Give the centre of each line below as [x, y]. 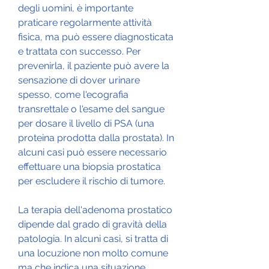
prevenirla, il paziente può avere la [94, 65]
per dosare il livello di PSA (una [86, 123]
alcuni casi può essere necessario [92, 152]
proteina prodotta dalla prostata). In [96, 138]
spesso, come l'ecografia [73, 94]
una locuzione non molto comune [93, 253]
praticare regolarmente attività [85, 22]
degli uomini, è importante [76, 8]
